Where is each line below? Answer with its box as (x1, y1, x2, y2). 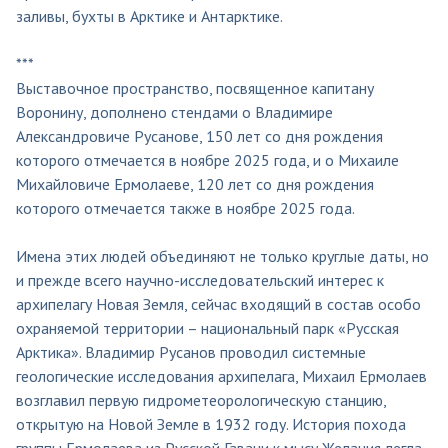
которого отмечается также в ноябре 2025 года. (16, 197, 355, 218)
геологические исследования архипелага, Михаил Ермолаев (16, 365, 427, 386)
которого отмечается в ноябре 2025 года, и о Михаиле (16, 149, 399, 170)
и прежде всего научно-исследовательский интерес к (16, 269, 384, 290)
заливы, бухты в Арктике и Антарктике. (16, 5, 283, 26)
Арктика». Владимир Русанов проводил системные (16, 341, 366, 362)
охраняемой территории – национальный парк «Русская (16, 317, 399, 338)
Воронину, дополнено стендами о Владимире (16, 101, 333, 122)
